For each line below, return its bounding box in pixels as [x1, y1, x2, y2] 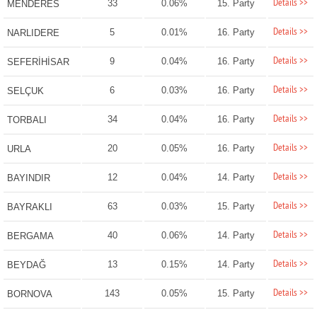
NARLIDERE [6, 28, 59, 39]
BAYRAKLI [6, 202, 52, 213]
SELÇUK [6, 86, 44, 97]
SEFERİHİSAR [6, 57, 69, 68]
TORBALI [6, 115, 47, 126]
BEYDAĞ [6, 260, 46, 271]
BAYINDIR [6, 173, 50, 184]
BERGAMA [6, 231, 54, 242]
